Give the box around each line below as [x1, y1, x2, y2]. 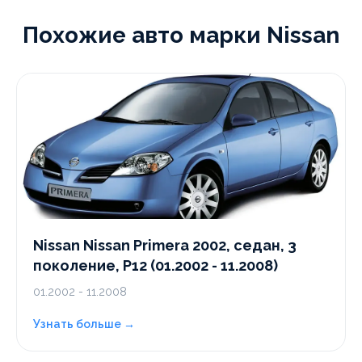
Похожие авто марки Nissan [23, 22, 339, 48]
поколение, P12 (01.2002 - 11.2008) [33, 257, 278, 274]
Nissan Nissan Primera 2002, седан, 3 [33, 237, 297, 254]
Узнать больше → [33, 318, 135, 330]
